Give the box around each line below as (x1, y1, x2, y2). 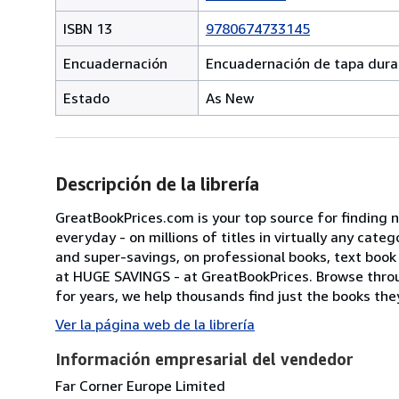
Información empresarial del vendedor (55, 348, 354, 369)
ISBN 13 (63, 19, 112, 37)
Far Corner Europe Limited (55, 376, 225, 395)
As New (206, 88, 254, 107)
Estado (63, 88, 110, 107)
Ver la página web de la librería (55, 314, 255, 333)
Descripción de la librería (55, 173, 259, 194)
